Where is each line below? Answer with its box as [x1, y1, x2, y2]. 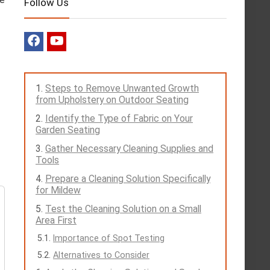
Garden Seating [36, 124, 100, 136]
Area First [36, 215, 77, 226]
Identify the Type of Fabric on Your [45, 113, 193, 124]
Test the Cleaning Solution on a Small [45, 203, 201, 215]
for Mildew [36, 184, 81, 196]
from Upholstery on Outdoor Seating [36, 94, 189, 105]
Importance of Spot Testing [53, 233, 165, 243]
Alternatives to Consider [53, 250, 149, 260]
